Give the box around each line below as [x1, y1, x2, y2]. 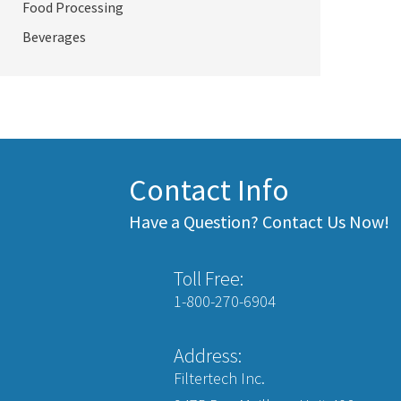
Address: [174, 343, 243, 368]
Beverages [22, 28, 86, 46]
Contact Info [129, 171, 290, 209]
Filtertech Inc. [174, 368, 266, 388]
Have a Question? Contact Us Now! [129, 210, 390, 233]
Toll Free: [174, 266, 244, 291]
